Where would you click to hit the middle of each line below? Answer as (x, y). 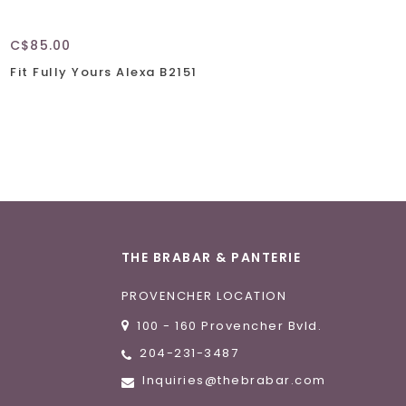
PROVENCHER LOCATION (203, 295)
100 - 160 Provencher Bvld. (229, 325)
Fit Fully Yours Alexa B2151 (104, 72)
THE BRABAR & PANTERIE (211, 257)
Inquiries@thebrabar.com (234, 380)
